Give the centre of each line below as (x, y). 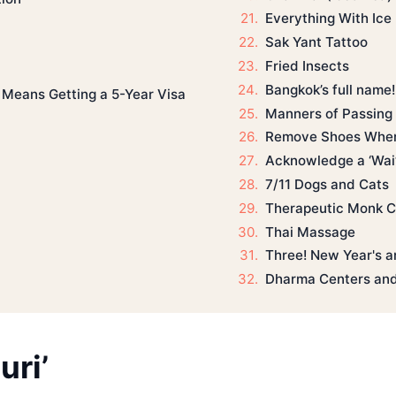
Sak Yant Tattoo (316, 42)
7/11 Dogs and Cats (327, 184)
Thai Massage (310, 232)
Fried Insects (307, 65)
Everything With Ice (328, 19)
